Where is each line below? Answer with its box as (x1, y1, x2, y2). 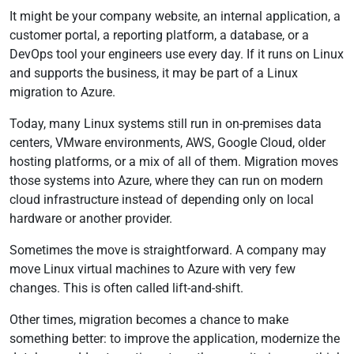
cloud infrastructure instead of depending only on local (9, 192, 314, 207)
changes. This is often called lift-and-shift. (9, 281, 247, 296)
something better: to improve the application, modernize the (9, 331, 340, 346)
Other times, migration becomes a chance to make (9, 312, 288, 327)
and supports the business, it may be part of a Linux (9, 66, 298, 81)
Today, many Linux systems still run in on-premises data (9, 116, 322, 131)
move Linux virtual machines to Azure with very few (9, 262, 296, 277)
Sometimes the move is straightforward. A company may (9, 243, 326, 258)
